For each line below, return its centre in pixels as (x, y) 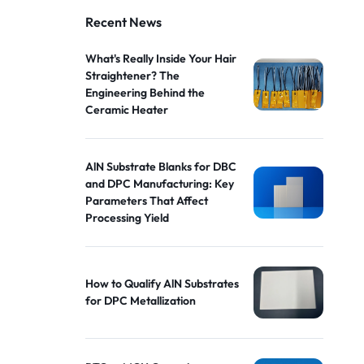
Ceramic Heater (127, 110)
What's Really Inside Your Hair (161, 58)
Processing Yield (128, 218)
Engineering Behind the (145, 93)
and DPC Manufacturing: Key (160, 184)
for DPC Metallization (141, 301)
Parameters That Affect (147, 201)
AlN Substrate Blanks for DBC (161, 167)
